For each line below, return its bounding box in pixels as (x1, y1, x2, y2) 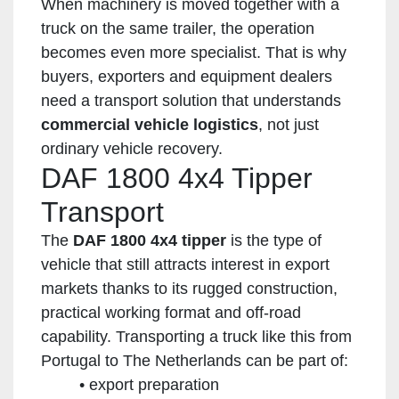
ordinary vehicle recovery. (41, 139, 223, 158)
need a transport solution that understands (41, 91, 341, 110)
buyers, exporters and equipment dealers (41, 67, 332, 85)
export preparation (88, 375, 219, 394)
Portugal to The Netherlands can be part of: (41, 351, 348, 370)
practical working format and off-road (41, 303, 301, 322)
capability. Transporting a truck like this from (41, 327, 352, 346)
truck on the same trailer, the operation (41, 19, 314, 37)
